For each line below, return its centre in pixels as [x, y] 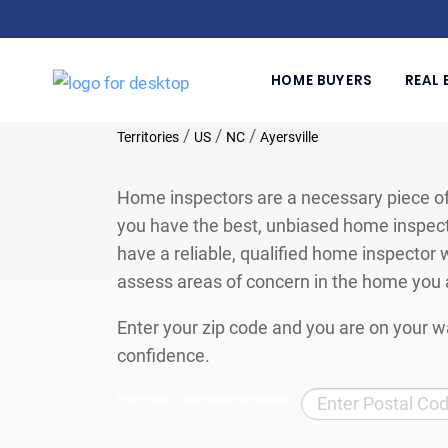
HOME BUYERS [321, 80]
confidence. [163, 355]
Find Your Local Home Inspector [203, 399]
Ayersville [289, 136]
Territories [148, 136]
